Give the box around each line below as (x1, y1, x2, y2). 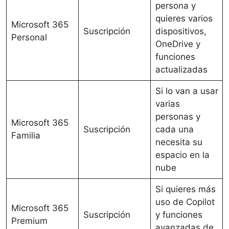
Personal (11, 32, 47, 42)
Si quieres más (155, 184, 216, 194)
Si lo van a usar (155, 85, 218, 96)
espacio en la (155, 149, 210, 160)
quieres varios (155, 13, 213, 24)
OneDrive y (155, 38, 200, 49)
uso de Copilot (155, 196, 215, 207)
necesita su (155, 136, 202, 147)
